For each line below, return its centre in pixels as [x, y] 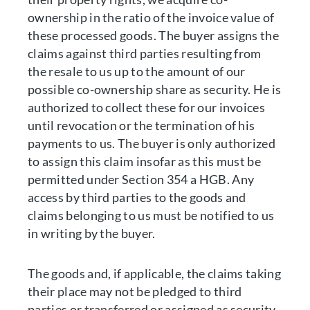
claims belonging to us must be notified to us [151, 215]
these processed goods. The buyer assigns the [154, 35]
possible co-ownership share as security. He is [155, 89]
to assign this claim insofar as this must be [145, 161]
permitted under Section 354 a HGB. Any [141, 179]
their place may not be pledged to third [135, 291]
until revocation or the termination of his [142, 125]
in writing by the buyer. [94, 233]
